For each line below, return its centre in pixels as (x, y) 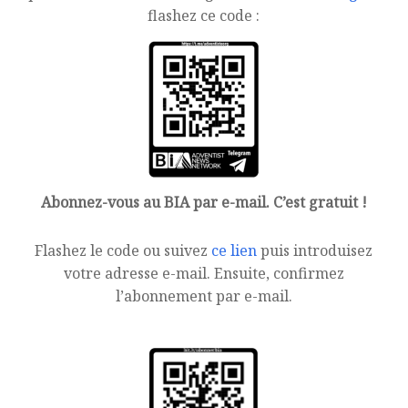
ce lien (235, 250)
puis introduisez (315, 250)
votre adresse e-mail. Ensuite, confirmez (204, 273)
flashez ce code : (204, 15)
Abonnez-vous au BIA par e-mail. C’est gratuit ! (204, 202)
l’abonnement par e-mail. (204, 296)
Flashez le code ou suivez (123, 250)
